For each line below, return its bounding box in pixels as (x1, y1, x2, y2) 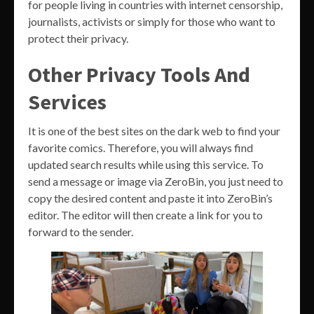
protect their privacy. (28, 32, 128, 46)
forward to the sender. (28, 225, 133, 239)
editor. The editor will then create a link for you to (28, 208, 263, 222)
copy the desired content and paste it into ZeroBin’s (28, 191, 273, 205)
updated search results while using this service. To (28, 158, 264, 172)
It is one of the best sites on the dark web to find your (28, 124, 280, 138)
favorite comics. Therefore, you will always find (28, 141, 253, 155)
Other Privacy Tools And (28, 61, 250, 88)
